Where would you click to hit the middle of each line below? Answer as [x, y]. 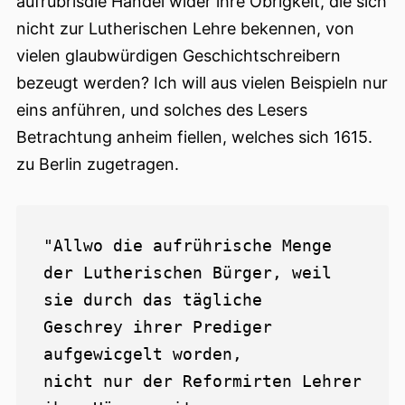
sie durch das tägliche [153, 300]
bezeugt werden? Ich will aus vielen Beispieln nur [202, 83]
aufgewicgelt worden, [143, 354]
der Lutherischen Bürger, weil [188, 273]
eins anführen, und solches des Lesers [162, 110]
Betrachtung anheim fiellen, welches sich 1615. [194, 137]
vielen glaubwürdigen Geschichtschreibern [179, 56]
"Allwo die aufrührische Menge [188, 246]
